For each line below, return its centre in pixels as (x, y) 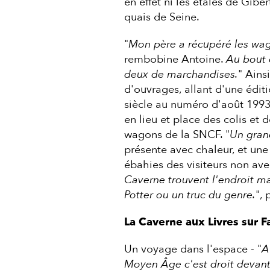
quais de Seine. (162, 17)
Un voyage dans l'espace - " (193, 249)
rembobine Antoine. (175, 59)
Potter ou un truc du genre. (190, 195)
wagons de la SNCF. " (177, 134)
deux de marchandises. (181, 74)
